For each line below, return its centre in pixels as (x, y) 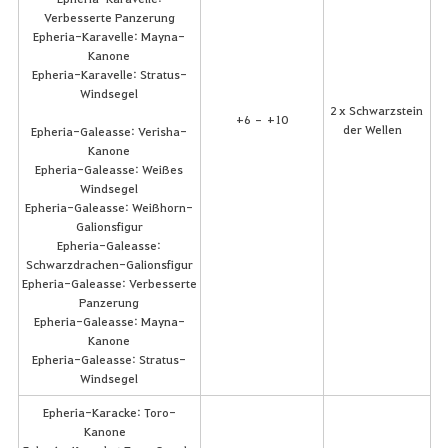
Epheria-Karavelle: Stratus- (109, 73)
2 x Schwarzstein (376, 109)
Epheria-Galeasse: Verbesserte (109, 282)
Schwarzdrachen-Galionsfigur (109, 263)
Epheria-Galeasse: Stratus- (109, 358)
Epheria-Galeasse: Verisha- (109, 130)
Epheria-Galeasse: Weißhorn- (109, 206)
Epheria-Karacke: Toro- (109, 411)
